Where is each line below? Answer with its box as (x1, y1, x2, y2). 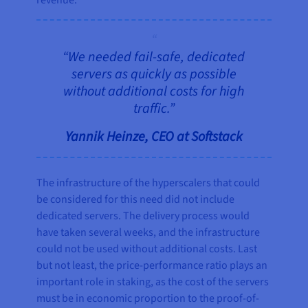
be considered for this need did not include (36, 192, 235, 208)
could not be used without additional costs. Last (36, 241, 258, 257)
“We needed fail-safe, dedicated (63, 47, 245, 67)
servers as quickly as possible (71, 65, 236, 85)
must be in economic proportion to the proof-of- (36, 291, 260, 307)
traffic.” (133, 99, 175, 119)
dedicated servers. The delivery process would (36, 208, 250, 224)
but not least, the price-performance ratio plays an (36, 258, 268, 274)
